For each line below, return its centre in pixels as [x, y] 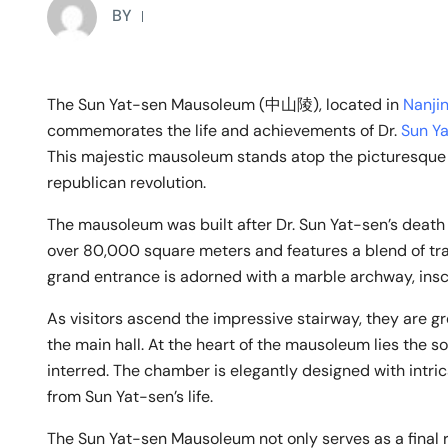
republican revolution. [126, 182]
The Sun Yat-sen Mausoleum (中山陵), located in [225, 104]
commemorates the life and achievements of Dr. [224, 130]
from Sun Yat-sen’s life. [130, 396]
